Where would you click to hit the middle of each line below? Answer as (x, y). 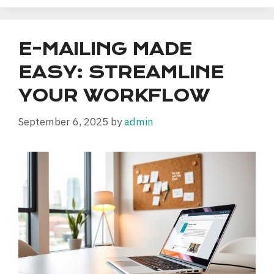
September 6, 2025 (63, 122)
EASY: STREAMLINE (121, 72)
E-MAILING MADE (105, 49)
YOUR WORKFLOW (114, 95)
